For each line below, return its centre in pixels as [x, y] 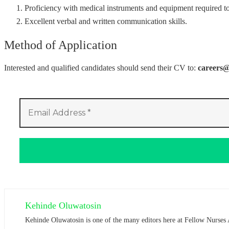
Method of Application [61, 45]
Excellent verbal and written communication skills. [106, 21]
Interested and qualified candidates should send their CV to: [101, 68]
